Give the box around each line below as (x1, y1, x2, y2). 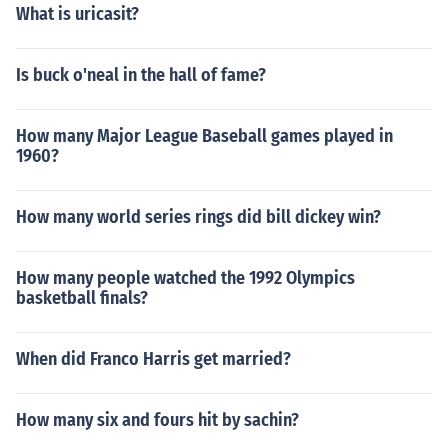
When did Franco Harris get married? (16, 348, 291, 370)
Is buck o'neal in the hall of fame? (16, 64, 266, 86)
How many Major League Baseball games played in (16, 125, 393, 147)
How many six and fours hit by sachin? (16, 409, 299, 431)
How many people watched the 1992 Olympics (16, 267, 355, 289)
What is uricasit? (16, 3, 139, 25)
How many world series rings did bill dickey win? (16, 206, 381, 228)
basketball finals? (16, 287, 148, 309)
